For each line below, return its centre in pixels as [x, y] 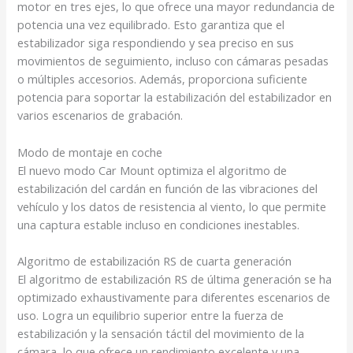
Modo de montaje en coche [90, 152]
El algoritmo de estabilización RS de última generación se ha [175, 279]
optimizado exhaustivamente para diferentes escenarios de [174, 297]
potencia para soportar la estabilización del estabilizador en [175, 97]
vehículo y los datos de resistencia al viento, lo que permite [172, 206]
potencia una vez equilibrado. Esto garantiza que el [151, 25]
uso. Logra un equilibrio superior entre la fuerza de [151, 315]
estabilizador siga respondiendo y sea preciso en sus [156, 43]
